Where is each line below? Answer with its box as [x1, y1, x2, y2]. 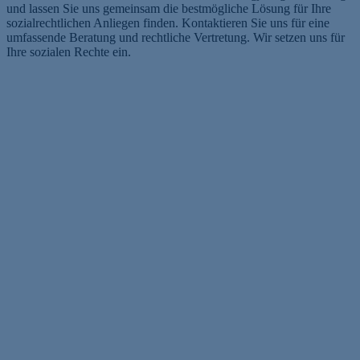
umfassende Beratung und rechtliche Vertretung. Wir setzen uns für [6, 31, 345, 45]
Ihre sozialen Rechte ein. [6, 45, 131, 59]
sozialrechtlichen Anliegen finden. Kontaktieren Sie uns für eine [6, 16, 329, 31]
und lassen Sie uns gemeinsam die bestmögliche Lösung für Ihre [6, 2, 331, 16]
